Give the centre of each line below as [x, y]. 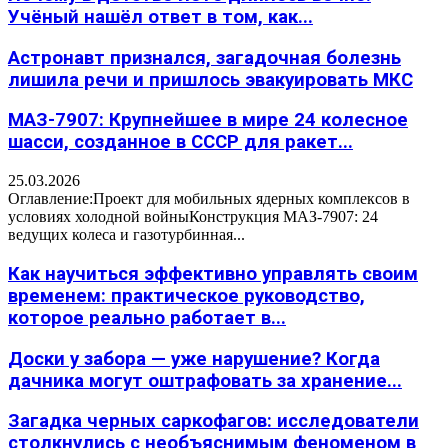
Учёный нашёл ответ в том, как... [160, 16]
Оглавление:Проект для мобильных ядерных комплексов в [209, 199]
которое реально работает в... [147, 317]
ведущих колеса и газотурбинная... [126, 235]
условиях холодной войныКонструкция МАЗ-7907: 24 [193, 217]
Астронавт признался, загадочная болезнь [204, 57]
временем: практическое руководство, [186, 295]
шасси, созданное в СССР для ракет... [180, 142]
